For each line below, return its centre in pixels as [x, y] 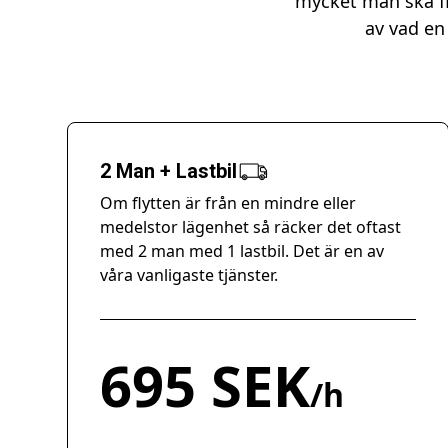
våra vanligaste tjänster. [189, 275]
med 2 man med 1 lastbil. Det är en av [242, 251]
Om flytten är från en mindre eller [228, 203]
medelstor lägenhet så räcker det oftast [251, 227]
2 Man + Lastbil [169, 171]
